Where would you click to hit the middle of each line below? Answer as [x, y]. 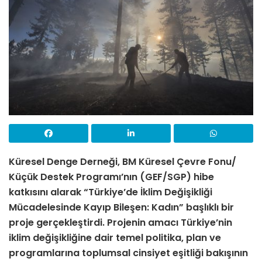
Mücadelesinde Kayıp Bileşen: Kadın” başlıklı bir [121, 208]
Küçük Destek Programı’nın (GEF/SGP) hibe [111, 177]
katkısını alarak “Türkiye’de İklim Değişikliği [111, 192]
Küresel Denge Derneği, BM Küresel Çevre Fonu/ [123, 162]
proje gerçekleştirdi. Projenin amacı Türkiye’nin [120, 223]
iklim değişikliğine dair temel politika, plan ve [115, 238]
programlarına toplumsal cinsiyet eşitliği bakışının [128, 253]
